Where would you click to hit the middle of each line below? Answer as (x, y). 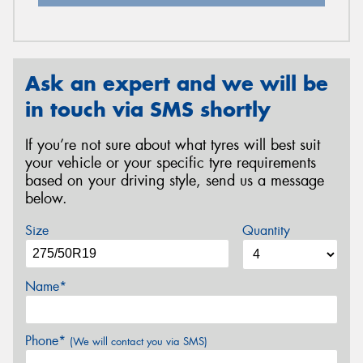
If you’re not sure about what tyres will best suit (173, 145)
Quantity (266, 230)
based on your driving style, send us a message (175, 181)
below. (46, 199)
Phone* (47, 340)
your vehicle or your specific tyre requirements (171, 163)
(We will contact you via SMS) (139, 341)
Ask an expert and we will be (177, 83)
